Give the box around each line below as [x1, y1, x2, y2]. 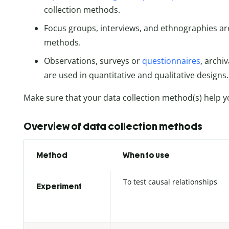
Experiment [36, 181, 82, 191]
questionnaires [142, 55, 200, 66]
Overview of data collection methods [24, 120, 202, 132]
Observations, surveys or [44, 55, 142, 66]
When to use [123, 150, 170, 160]
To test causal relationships [123, 176, 217, 187]
